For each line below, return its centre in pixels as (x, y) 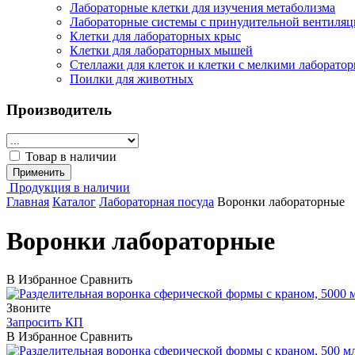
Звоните (29, 308)
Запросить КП (45, 323)
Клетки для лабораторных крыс (155, 36)
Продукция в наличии (70, 188)
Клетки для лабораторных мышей (161, 50)
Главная (28, 202)
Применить (39, 173)
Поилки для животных (132, 79)
